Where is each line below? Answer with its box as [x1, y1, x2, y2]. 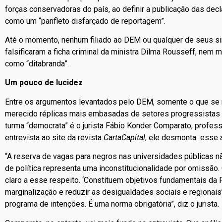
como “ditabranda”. [5, 58, 69, 68]
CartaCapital [104, 132, 145, 142]
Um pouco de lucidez [5, 78, 83, 88]
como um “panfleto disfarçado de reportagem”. [5, 16, 166, 26]
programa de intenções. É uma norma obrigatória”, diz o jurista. [5, 199, 219, 209]
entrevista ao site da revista [5, 132, 104, 142]
